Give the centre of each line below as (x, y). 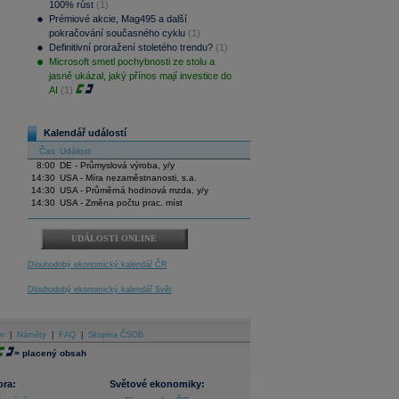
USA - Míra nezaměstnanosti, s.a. (128, 178)
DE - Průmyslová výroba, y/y (117, 165)
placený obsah (54, 353)
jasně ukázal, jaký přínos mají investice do (140, 76)
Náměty (31, 335)
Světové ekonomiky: (157, 384)
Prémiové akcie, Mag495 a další (118, 19)
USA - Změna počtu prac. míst (121, 203)
